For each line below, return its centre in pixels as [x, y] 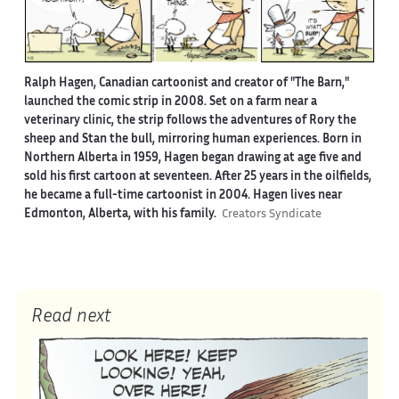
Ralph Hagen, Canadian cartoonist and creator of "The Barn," [186, 83]
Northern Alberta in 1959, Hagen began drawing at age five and [192, 158]
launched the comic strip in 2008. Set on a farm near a [170, 102]
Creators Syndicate [271, 214]
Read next [72, 317]
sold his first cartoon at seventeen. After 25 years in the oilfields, [197, 177]
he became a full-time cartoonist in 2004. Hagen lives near [183, 195]
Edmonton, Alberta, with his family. [122, 214]
